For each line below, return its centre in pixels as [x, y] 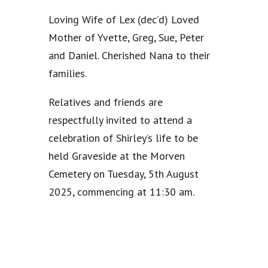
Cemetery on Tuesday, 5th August [123, 174]
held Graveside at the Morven [116, 156]
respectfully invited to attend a [120, 120]
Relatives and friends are [105, 102]
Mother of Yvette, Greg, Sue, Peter [126, 38]
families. [67, 74]
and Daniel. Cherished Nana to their [129, 56]
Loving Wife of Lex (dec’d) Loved [124, 20]
